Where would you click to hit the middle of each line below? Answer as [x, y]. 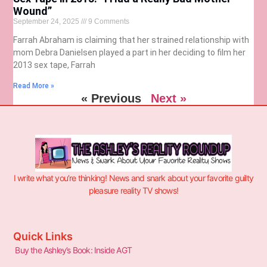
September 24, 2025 [47, 21]
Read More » [34, 86]
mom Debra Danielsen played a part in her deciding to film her [130, 52]
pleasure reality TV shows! [133, 191]
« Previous [111, 98]
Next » [168, 98]
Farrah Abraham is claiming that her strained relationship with [131, 40]
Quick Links [43, 236]
